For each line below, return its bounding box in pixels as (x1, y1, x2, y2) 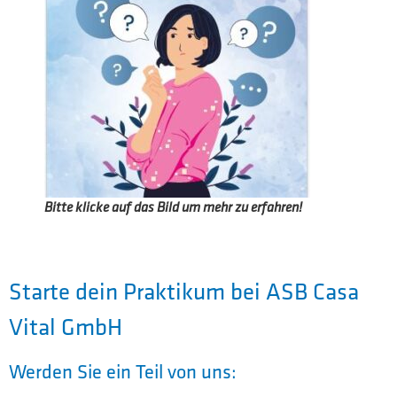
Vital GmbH (9, 311, 122, 341)
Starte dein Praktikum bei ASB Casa (9, 276, 359, 306)
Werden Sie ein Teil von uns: (9, 358, 237, 384)
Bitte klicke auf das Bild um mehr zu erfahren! (44, 198, 302, 216)
